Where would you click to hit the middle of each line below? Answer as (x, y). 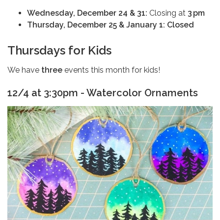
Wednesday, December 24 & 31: (87, 13)
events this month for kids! (112, 70)
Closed (180, 25)
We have (24, 70)
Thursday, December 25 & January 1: (96, 25)
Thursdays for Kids (59, 50)
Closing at (167, 13)
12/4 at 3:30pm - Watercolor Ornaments (103, 93)
